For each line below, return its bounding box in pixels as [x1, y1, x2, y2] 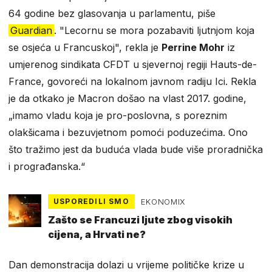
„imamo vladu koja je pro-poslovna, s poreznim [8, 109, 227, 121]
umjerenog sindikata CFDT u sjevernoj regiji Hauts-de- [8, 58, 257, 70]
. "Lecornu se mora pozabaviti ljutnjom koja [54, 24, 254, 36]
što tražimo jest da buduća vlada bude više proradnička [8, 143, 263, 155]
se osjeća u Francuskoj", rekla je [8, 41, 161, 53]
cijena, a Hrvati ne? [48, 228, 146, 241]
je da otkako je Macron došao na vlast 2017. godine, [8, 92, 246, 104]
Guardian [10, 24, 52, 36]
